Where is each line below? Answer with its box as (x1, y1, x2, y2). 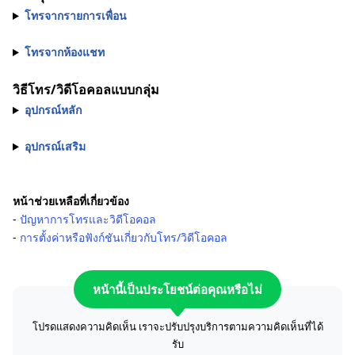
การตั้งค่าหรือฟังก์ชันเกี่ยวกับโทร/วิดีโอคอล (20, 230, 227, 245)
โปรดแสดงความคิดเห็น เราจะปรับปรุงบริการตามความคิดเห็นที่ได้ (32, 319, 323, 334)
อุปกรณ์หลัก (24, 102, 82, 117)
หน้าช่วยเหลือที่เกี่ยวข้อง (13, 193, 129, 208)
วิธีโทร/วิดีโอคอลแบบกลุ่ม (13, 81, 159, 98)
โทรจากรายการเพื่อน (24, 8, 127, 23)
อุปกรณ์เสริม (24, 139, 86, 154)
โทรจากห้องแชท (24, 44, 105, 59)
